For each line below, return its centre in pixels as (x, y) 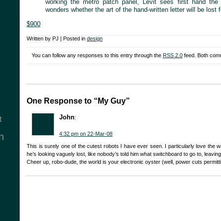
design (95, 38)
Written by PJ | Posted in (57, 38)
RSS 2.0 (173, 55)
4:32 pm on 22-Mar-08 (86, 134)
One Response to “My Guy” (78, 101)
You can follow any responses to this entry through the (97, 55)
